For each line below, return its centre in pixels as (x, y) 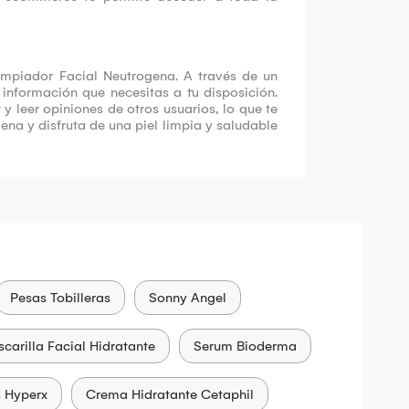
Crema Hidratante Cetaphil (169, 395)
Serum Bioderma (245, 346)
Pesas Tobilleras (60, 298)
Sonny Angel (187, 298)
